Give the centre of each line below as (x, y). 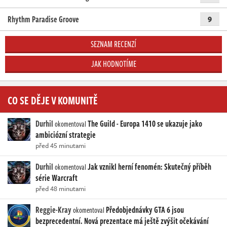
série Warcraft (56, 178)
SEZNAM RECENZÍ (113, 44)
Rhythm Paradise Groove (43, 19)
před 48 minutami (61, 188)
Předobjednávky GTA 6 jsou (145, 210)
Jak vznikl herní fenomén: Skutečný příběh (149, 166)
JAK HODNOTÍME (113, 64)
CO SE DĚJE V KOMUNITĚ (53, 100)
